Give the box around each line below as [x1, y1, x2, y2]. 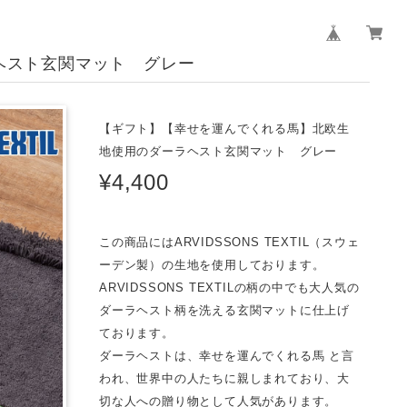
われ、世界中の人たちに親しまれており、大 [99, 371, 351, 385]
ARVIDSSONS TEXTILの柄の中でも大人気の [99, 280, 360, 294]
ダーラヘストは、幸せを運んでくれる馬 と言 [99, 348, 354, 362]
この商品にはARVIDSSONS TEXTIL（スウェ [99, 234, 360, 249]
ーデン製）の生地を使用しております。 [99, 257, 325, 272]
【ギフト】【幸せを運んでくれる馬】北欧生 [99, 122, 351, 136]
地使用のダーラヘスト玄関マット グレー [99, 144, 338, 159]
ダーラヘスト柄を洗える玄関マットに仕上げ [99, 303, 351, 317]
